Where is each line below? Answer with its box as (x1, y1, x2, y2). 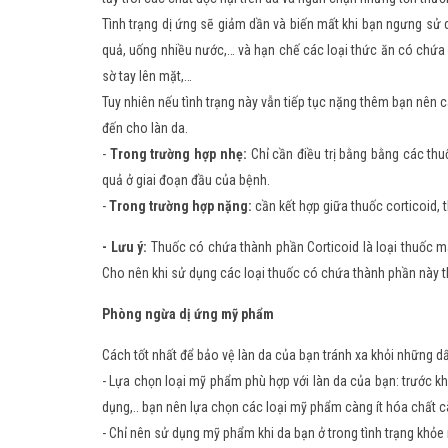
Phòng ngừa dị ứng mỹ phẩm (102, 306, 274, 323)
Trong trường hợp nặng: (109, 198, 252, 215)
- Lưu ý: (102, 239, 148, 256)
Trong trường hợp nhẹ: (109, 146, 247, 163)
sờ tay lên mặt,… (102, 68, 192, 85)
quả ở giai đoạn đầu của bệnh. (102, 172, 270, 189)
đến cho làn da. (102, 120, 188, 137)
